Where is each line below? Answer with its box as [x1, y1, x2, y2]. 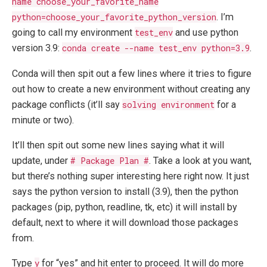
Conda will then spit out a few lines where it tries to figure [12, 67, 252, 79]
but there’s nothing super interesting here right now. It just [12, 170, 249, 182]
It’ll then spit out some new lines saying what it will [12, 139, 224, 151]
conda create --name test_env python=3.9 [62, 42, 250, 54]
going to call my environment [12, 27, 135, 39]
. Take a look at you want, [149, 154, 252, 166]
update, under [12, 154, 70, 166]
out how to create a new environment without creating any [12, 83, 250, 95]
